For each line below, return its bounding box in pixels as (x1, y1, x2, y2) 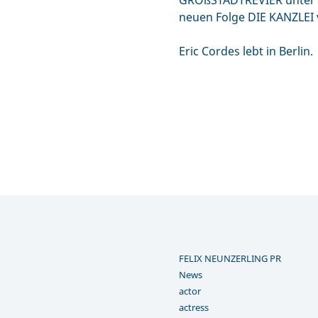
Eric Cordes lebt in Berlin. (179, 43, 313, 59)
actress (179, 300, 209, 314)
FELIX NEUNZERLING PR (179, 251, 281, 265)
